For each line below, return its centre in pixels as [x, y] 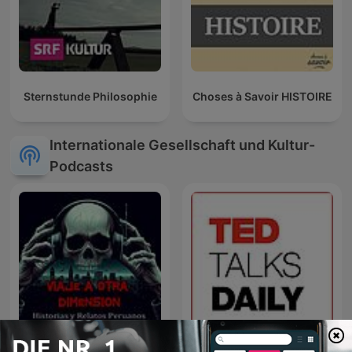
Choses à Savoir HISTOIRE [262, 97]
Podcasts [81, 167]
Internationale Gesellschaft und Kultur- [182, 145]
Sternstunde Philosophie [90, 97]
